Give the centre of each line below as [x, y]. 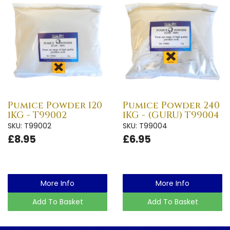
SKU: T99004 [145, 126]
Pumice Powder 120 [55, 105]
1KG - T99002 [37, 115]
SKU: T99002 [30, 126]
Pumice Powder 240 [171, 105]
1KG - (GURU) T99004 [171, 115]
